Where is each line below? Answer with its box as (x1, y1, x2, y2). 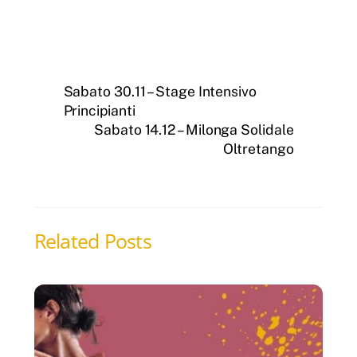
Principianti (63, 101, 135, 119)
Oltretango (223, 139, 294, 157)
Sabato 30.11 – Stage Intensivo (63, 82, 257, 100)
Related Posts (33, 227, 151, 254)
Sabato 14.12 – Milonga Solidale (94, 120, 294, 138)
